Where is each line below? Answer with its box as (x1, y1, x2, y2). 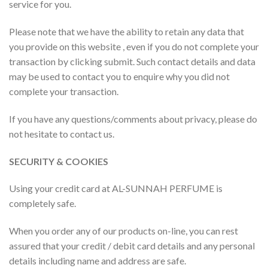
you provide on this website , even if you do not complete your (9, 40, 259, 52)
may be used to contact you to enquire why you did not (9, 70, 230, 82)
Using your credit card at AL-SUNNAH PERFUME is (9, 182, 223, 194)
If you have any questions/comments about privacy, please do (9, 112, 257, 124)
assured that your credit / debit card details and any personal (9, 240, 255, 252)
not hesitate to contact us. (9, 127, 114, 139)
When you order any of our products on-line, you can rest (9, 225, 238, 237)
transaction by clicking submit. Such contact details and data (9, 55, 255, 67)
